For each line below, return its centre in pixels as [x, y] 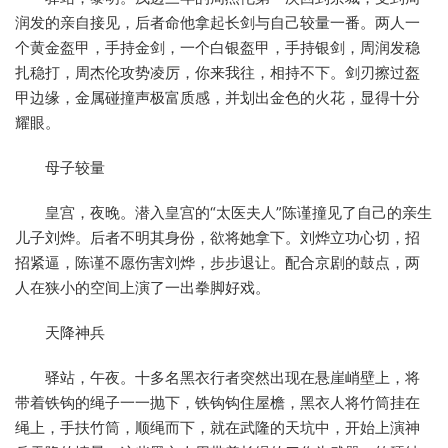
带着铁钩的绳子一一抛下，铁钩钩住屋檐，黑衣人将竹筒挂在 [217, 402]
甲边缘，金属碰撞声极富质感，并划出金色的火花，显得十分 [217, 97]
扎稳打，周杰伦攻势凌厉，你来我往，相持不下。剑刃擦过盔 [217, 72]
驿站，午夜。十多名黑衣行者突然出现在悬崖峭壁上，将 [217, 377]
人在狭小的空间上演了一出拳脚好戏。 [142, 287]
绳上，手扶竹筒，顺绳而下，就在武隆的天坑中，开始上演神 [217, 427]
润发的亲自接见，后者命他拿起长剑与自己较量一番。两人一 [217, 22]
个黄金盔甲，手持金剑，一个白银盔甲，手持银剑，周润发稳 [217, 47]
